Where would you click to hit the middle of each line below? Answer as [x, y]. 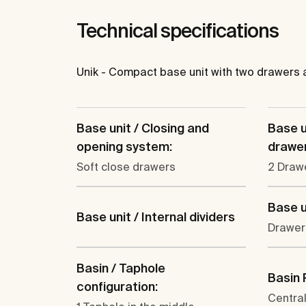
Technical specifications [178, 31]
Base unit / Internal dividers [156, 217]
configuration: [117, 287]
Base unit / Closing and [143, 128]
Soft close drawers [126, 167]
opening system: [124, 147]
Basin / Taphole [121, 268]
